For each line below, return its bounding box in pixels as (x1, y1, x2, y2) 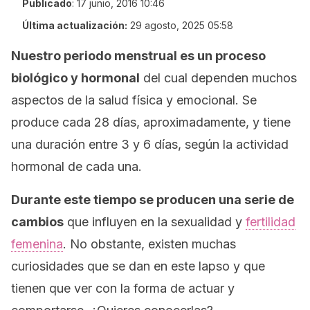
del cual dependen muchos (140, 71, 297, 85)
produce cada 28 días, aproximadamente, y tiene (11, 115, 291, 129)
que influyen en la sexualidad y (64, 215, 246, 229)
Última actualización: (22, 19, 127, 31)
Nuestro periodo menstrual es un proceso (11, 48, 266, 63)
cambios (11, 215, 64, 229)
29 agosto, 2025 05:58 (130, 19, 233, 31)
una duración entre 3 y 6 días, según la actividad (11, 137, 289, 152)
